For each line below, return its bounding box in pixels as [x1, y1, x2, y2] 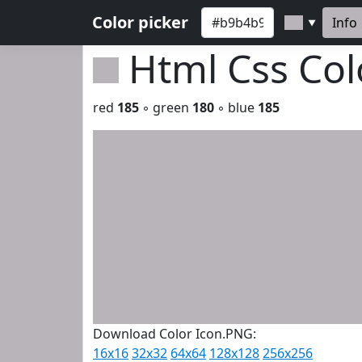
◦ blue [214, 99, 258, 116]
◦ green [139, 99, 192, 116]
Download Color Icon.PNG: [93, 325, 256, 343]
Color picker [92, 11, 188, 33]
